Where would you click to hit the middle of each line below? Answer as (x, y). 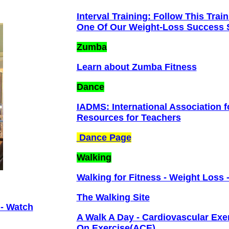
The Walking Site (113, 197)
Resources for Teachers (129, 118)
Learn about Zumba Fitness (136, 67)
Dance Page (104, 138)
